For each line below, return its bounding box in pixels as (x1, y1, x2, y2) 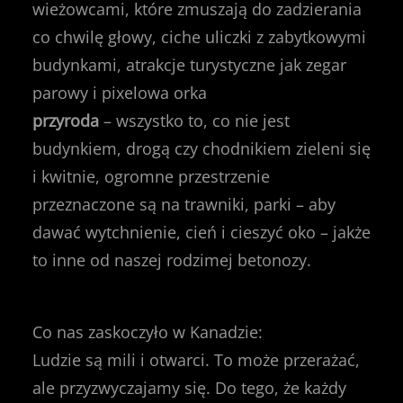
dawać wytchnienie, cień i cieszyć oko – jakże (32, 220, 371, 243)
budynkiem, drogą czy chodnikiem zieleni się (32, 137, 371, 159)
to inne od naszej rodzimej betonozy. (32, 248, 311, 271)
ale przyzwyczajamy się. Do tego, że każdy (32, 376, 346, 399)
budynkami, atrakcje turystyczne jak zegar (32, 53, 346, 76)
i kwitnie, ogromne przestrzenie (32, 165, 270, 187)
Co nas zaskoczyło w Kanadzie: (32, 320, 263, 343)
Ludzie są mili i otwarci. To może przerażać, (32, 348, 360, 371)
